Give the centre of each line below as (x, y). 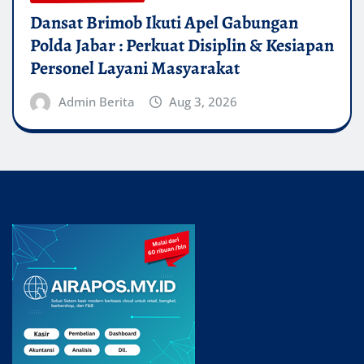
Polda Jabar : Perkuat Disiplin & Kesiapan (182, 45)
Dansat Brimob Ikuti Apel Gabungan (164, 22)
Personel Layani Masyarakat (135, 68)
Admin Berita (96, 101)
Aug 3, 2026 (204, 101)
